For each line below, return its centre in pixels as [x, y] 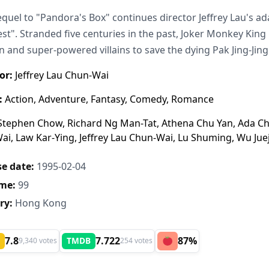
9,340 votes [38, 241]
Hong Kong [40, 203]
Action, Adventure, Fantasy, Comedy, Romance [108, 99]
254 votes [136, 241]
